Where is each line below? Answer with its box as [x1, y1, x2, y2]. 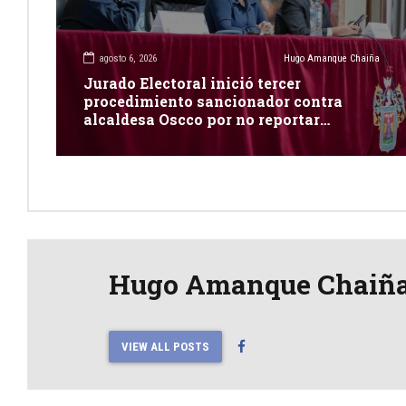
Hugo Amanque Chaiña [283, 53, 380, 65]
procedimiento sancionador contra [83, 91, 343, 111]
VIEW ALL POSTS [121, 339, 209, 353]
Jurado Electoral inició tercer [83, 72, 301, 92]
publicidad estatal [83, 127, 218, 147]
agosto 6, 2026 [99, 53, 157, 65]
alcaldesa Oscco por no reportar [83, 109, 320, 129]
